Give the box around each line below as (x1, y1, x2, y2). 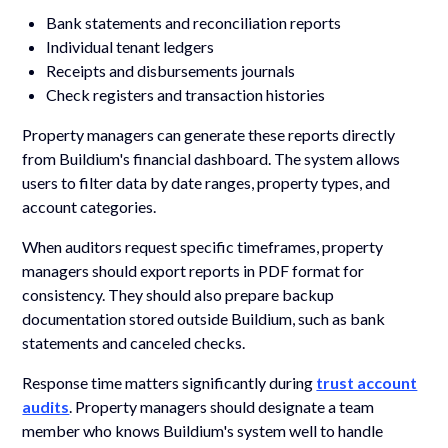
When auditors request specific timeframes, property (22, 236, 384, 256)
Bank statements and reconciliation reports (46, 12, 342, 32)
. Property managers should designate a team (69, 396, 375, 416)
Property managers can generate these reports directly (22, 124, 396, 144)
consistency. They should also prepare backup (22, 284, 335, 304)
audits (22, 396, 70, 416)
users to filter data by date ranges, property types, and (22, 172, 391, 192)
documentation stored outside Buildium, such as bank (22, 308, 386, 328)
